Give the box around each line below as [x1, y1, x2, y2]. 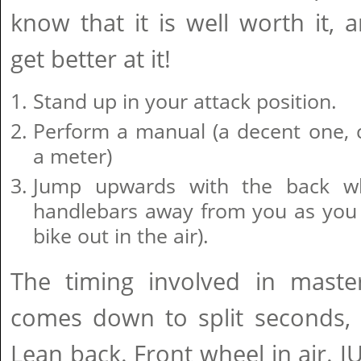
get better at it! [10, 43, 171, 75]
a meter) [33, 142, 112, 169]
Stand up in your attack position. [33, 87, 337, 114]
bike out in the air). [33, 222, 209, 249]
